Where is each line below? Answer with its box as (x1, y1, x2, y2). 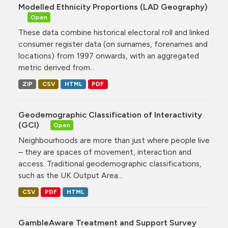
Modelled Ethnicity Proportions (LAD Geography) (18, 2, 208, 12)
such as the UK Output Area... (18, 170, 123, 180)
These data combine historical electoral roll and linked (18, 27, 209, 37)
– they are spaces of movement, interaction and (18, 147, 191, 157)
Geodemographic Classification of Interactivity (18, 109, 202, 120)
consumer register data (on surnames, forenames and (18, 39, 208, 49)
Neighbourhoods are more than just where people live (18, 135, 210, 145)
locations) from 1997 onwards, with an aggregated (18, 50, 199, 61)
